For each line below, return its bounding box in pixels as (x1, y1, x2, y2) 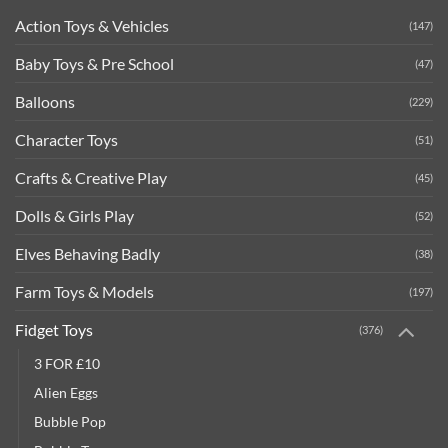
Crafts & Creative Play (15, 167, 167, 187)
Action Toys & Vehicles (15, 15, 169, 35)
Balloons (15, 91, 75, 111)
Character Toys (15, 129, 118, 149)
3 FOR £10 (34, 355, 100, 373)
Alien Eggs (34, 384, 98, 402)
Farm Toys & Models (15, 281, 154, 301)
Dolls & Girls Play (15, 205, 134, 225)
